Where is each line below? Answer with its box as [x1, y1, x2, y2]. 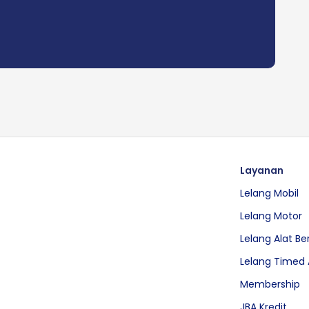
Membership [240, 277, 300, 292]
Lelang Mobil [240, 186, 299, 201]
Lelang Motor [240, 209, 302, 223]
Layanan [240, 163, 283, 178]
